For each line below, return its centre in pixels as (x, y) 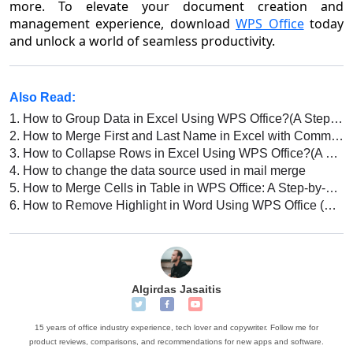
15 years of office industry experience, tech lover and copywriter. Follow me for (176, 327)
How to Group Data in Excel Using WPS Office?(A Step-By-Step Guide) (175, 118)
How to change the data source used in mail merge (163, 170)
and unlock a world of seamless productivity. (142, 41)
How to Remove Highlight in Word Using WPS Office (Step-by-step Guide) (172, 205)
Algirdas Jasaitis (176, 289)
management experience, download (123, 23)
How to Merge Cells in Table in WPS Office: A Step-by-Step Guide (173, 188)
